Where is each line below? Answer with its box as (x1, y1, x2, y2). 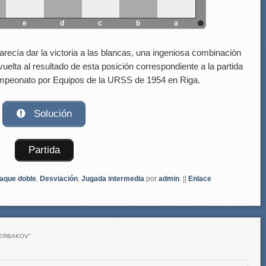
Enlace (188, 175, 211, 183)
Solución (31, 108, 72, 120)
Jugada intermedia (81, 175, 144, 183)
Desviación (40, 175, 78, 183)
